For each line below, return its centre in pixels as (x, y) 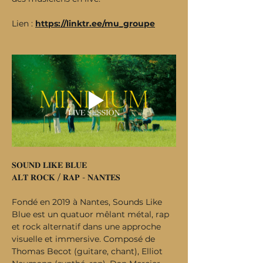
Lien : (23, 23)
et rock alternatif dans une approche (87, 227)
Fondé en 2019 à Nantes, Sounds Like (88, 202)
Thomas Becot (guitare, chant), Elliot (88, 251)
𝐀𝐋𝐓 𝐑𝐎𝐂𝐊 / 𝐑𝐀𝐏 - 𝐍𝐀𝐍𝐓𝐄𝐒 (66, 177)
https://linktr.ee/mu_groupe (95, 23)
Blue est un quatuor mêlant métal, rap (92, 214)
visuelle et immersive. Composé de (85, 239)
